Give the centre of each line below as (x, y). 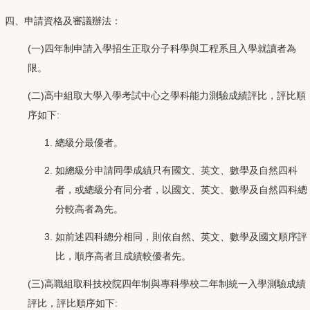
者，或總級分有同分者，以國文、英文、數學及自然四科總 (181, 189)
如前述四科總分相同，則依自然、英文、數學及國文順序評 (181, 236)
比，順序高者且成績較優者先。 (123, 256)
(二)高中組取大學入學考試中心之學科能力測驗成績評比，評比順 (167, 95)
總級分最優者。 (89, 142)
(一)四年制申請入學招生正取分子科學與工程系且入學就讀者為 (162, 48)
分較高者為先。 (89, 209)
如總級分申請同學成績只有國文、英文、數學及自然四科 (176, 170)
